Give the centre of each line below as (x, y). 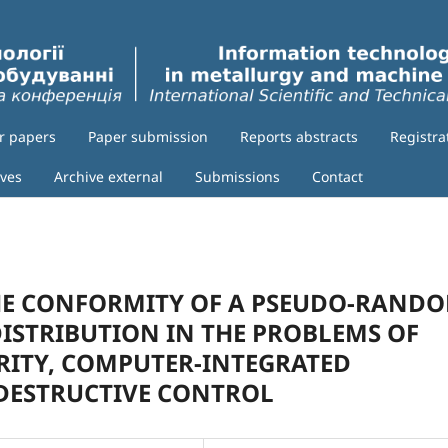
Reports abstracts (298, 137)
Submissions (237, 177)
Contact (337, 177)
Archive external (108, 177)
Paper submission (147, 137)
